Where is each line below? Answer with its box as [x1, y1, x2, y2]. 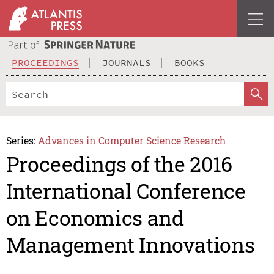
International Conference [6, 177, 246, 205]
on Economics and [6, 204, 184, 232]
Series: [6, 133, 35, 147]
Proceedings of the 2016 [6, 150, 232, 178]
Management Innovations [6, 231, 255, 259]
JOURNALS [102, 56, 151, 68]
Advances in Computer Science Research [38, 133, 226, 147]
